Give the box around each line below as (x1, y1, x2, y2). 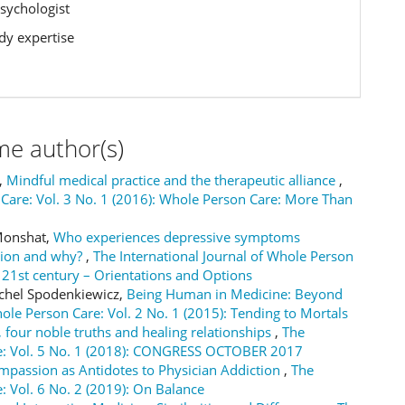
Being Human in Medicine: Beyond (127, 284, 343, 303)
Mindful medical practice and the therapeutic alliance (6, 170, 339, 189)
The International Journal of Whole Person (93, 246, 353, 265)
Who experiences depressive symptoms (53, 227, 300, 246)
